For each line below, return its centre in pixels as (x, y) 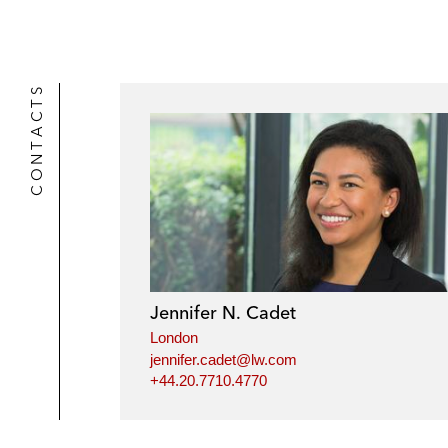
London (174, 338)
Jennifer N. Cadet (223, 313)
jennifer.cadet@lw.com (223, 359)
